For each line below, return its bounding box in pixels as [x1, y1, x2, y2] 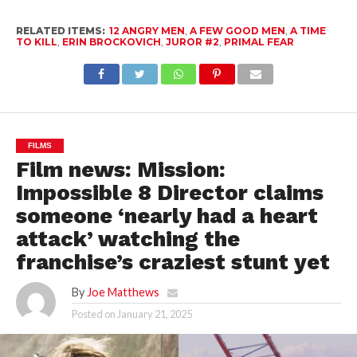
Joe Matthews [86, 284, 159, 299]
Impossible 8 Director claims [15, 179, 324, 206]
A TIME [289, 24, 326, 37]
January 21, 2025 [116, 307, 192, 320]
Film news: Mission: [15, 156, 226, 182]
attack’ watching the [15, 226, 240, 252]
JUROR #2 [165, 35, 219, 48]
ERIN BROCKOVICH [61, 35, 161, 48]
